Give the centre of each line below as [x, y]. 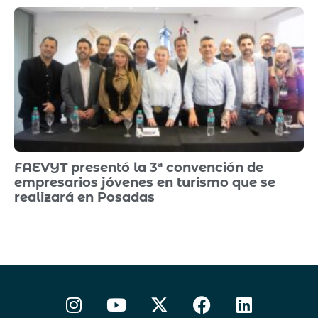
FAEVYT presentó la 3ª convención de [139, 168]
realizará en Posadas [84, 198]
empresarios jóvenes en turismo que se [145, 183]
